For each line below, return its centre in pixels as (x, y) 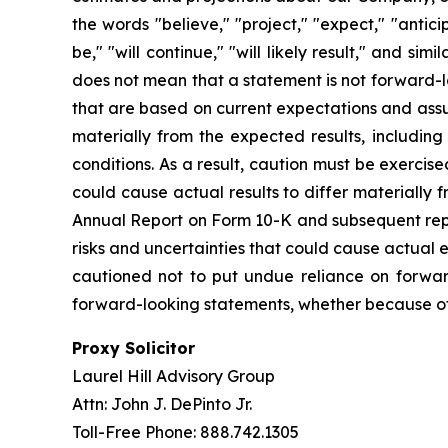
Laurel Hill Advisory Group (173, 376)
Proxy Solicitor (133, 348)
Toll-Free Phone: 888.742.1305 (185, 432)
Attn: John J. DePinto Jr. (162, 404)
